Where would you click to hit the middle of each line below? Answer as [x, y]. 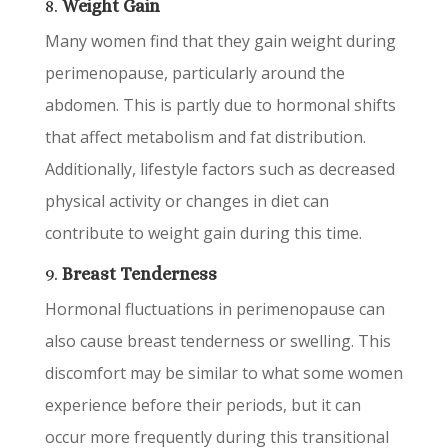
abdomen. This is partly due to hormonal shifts [220, 105]
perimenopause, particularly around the [194, 73]
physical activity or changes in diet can [186, 201]
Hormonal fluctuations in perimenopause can [214, 309]
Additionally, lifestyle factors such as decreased [219, 169]
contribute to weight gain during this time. [203, 233]
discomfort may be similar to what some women [223, 373]
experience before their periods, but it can [202, 405]
